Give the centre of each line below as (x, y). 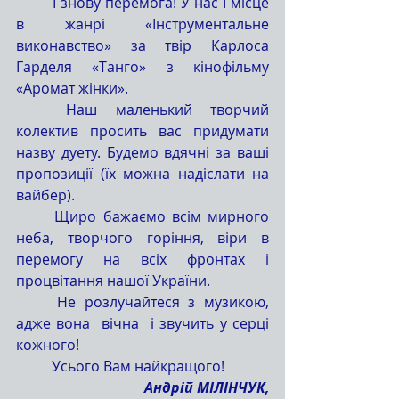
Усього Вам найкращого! (138, 366)
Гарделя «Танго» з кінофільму (142, 67)
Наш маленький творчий (41, 110)
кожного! (48, 345)
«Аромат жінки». (72, 88)
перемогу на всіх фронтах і (142, 259)
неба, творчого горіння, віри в (142, 238)
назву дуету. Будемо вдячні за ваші (142, 152)
